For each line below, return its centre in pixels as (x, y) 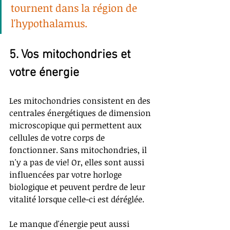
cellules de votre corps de (58, 138)
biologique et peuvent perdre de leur (78, 187)
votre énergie (44, 73)
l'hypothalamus (48, 23)
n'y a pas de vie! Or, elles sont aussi (78, 162)
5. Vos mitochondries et (71, 55)
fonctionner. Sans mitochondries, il (79, 150)
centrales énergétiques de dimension (81, 113)
